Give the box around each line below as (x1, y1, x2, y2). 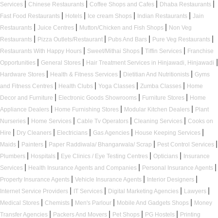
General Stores (41, 59, 82, 67)
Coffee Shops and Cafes (90, 1, 156, 8)
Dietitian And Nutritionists (123, 71, 191, 78)
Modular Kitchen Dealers (124, 106, 191, 113)
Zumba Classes (140, 83, 183, 90)
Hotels (65, 13, 84, 20)
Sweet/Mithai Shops (87, 48, 141, 55)
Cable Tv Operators (77, 118, 130, 125)
